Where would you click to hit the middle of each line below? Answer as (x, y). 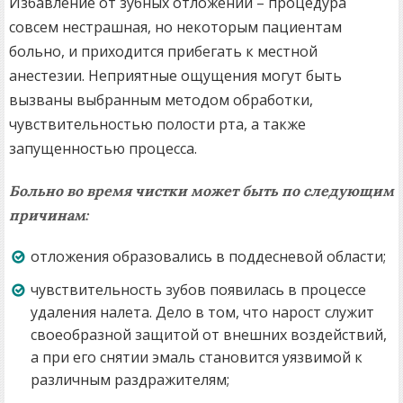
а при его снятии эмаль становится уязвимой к (197, 358)
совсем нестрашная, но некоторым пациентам (175, 27)
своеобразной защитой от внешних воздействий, (209, 335)
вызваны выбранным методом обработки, (161, 100)
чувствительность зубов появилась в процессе (198, 290)
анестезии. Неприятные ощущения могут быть (175, 76)
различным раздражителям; (130, 380)
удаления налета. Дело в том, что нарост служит (202, 313)
